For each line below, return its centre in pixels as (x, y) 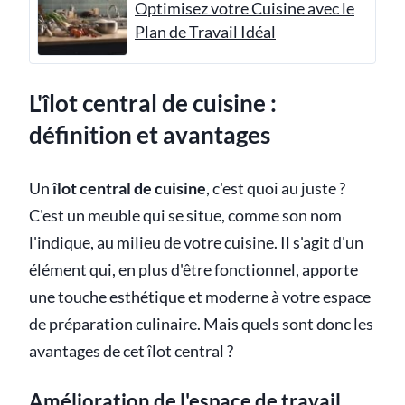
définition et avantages (150, 135)
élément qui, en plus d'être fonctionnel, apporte (193, 269)
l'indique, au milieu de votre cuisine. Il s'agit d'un (196, 242)
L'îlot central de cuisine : (153, 104)
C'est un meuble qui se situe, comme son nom (185, 215)
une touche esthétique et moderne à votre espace (200, 297)
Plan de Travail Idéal (205, 32)
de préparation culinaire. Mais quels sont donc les (201, 324)
